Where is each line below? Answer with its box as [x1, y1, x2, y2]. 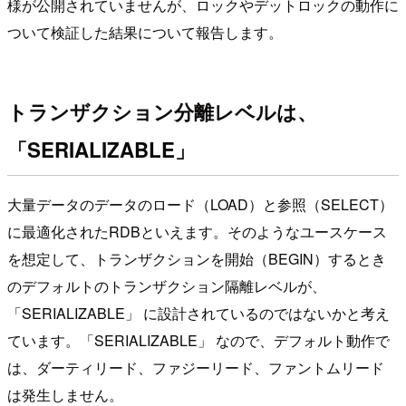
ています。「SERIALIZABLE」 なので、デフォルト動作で [7, 330, 390, 352]
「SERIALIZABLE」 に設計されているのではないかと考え [7, 303, 390, 324]
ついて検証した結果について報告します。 [7, 21, 283, 43]
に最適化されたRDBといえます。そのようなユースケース [7, 221, 387, 243]
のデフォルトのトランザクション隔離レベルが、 [7, 275, 326, 297]
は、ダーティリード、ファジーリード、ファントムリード [7, 357, 384, 379]
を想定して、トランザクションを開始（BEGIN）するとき [7, 248, 386, 270]
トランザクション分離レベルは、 [7, 97, 317, 127]
